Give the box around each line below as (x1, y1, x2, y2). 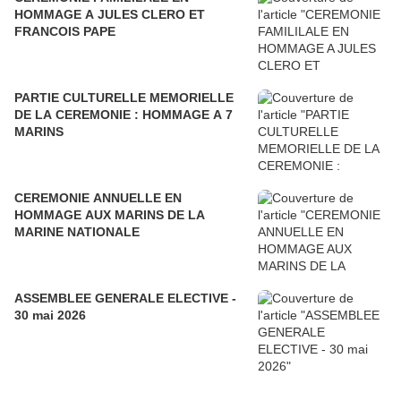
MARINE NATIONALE (14, 225, 140, 240)
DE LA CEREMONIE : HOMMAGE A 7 (14, 107, 233, 123)
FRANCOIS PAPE (14, 24, 115, 39)
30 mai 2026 (14, 308, 86, 323)
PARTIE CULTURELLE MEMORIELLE (14, 90, 234, 106)
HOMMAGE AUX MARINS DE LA (14, 208, 205, 223)
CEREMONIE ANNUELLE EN (14, 191, 182, 206)
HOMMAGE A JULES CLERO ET (14, 7, 205, 22)
